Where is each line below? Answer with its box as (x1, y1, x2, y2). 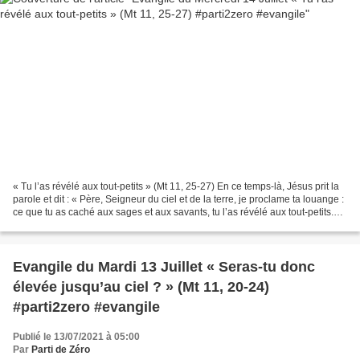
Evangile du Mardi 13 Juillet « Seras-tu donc (13, 259, 315, 276)
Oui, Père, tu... (13, 219, 74, 231)
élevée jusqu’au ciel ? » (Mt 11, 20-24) (13, 279, 269, 296)
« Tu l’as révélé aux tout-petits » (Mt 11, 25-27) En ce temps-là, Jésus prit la (13, 181, 339, 193)
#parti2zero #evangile (13, 299, 160, 316)
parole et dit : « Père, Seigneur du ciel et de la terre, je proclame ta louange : (13, 194, 344, 206)
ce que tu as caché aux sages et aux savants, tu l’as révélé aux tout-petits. (13, 207, 333, 219)
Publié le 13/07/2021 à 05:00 (13, 331, 140, 343)
